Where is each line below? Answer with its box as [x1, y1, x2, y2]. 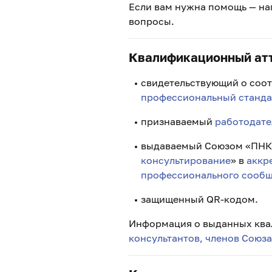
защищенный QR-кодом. [141, 193, 258, 205]
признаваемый [141, 115, 215, 127]
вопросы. [129, 15, 174, 27]
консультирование [141, 154, 231, 166]
